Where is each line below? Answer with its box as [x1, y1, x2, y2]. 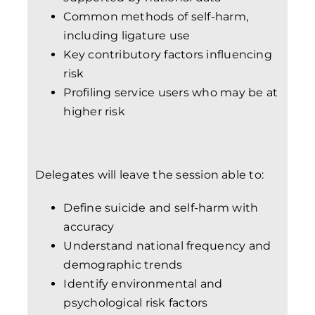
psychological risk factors [63, 295, 208, 309]
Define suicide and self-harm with [63, 200, 259, 214]
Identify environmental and [63, 276, 223, 290]
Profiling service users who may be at [63, 85, 278, 99]
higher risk [63, 104, 125, 118]
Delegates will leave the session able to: [35, 167, 264, 181]
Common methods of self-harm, [63, 9, 249, 23]
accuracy [63, 219, 115, 233]
